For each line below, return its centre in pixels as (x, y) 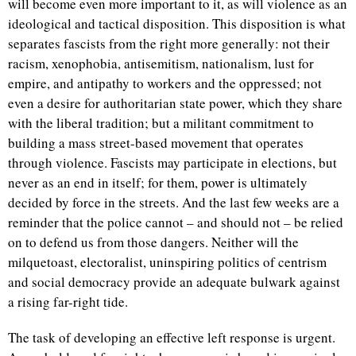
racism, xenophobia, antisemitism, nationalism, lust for (161, 63)
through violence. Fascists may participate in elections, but (172, 163)
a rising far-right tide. (68, 302)
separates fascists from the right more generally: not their (169, 43)
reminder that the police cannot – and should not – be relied (176, 222)
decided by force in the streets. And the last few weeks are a (174, 202)
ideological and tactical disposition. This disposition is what (177, 23)
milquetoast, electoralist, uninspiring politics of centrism (167, 262)
